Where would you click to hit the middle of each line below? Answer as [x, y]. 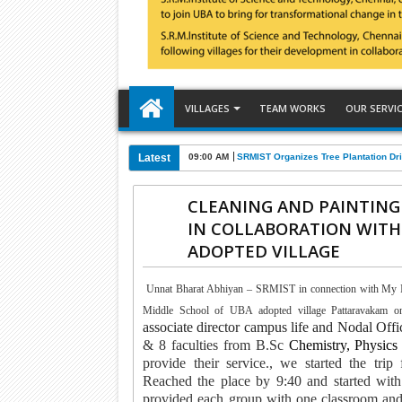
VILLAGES [207, 108]
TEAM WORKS [293, 108]
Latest [154, 158]
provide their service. [206, 363]
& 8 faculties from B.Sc [213, 345]
